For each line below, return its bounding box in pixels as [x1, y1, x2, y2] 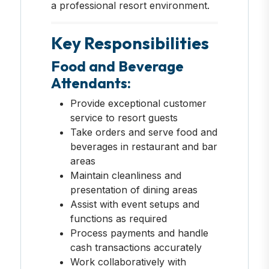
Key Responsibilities [50, 32, 209, 53]
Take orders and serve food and [70, 125, 217, 138]
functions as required [70, 212, 167, 225]
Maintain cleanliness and [70, 169, 181, 181]
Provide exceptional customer [70, 97, 207, 109]
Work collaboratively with [70, 255, 186, 268]
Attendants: [50, 73, 131, 92]
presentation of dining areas [70, 183, 198, 196]
